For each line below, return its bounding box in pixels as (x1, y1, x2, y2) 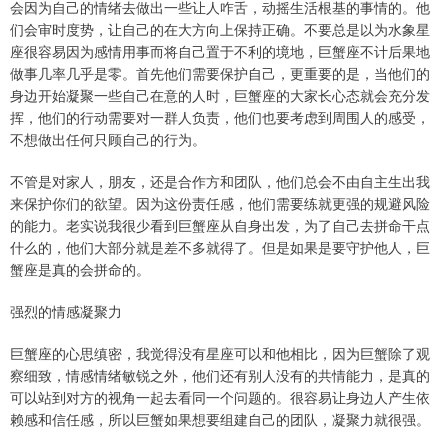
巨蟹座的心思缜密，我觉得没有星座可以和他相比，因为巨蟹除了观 (10, 343, 430, 364)
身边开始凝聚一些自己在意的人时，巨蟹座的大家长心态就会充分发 (10, 85, 430, 106)
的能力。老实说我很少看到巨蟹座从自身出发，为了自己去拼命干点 (10, 215, 430, 236)
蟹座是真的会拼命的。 (10, 259, 150, 280)
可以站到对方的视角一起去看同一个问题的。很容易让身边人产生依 (10, 387, 430, 408)
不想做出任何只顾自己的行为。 (10, 129, 206, 150)
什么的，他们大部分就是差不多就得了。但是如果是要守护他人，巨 (10, 237, 430, 258)
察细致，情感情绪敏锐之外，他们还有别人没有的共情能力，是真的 (10, 365, 430, 386)
